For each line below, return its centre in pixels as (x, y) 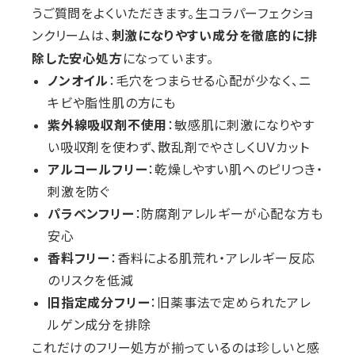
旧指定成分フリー (99, 303)
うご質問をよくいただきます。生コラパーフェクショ (173, 13)
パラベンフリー (91, 214)
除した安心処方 (77, 59)
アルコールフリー (98, 170)
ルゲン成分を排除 (99, 325)
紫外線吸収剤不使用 (108, 126)
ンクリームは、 (72, 35)
